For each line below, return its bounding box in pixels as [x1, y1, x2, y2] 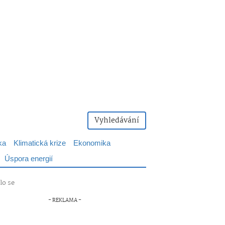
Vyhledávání [94, 115, 139, 127]
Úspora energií [5, 153, 53, 165]
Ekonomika [73, 137, 110, 150]
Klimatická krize [14, 137, 66, 150]
